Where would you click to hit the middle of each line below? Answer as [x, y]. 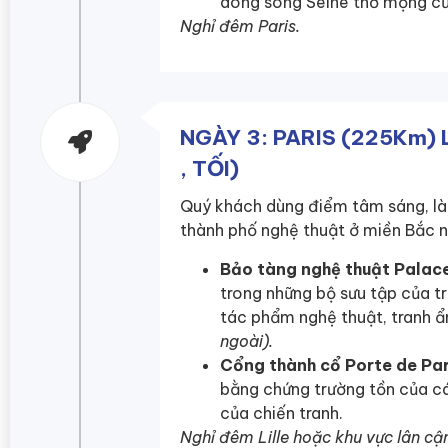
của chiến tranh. [281, 412]
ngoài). [246, 340]
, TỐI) [209, 169]
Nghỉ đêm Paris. [240, 25]
